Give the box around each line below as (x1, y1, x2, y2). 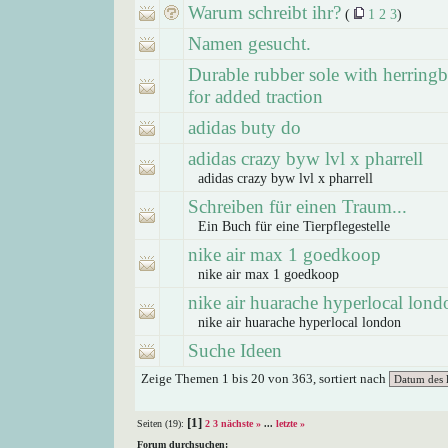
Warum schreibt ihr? (188, 2, 341, 23)
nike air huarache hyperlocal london (198, 314, 401, 330)
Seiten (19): (137, 418, 187, 429)
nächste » (221, 418, 261, 429)
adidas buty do (188, 117, 301, 138)
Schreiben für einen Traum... (188, 196, 407, 217)
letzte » (276, 418, 305, 429)
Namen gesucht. (188, 33, 311, 54)
